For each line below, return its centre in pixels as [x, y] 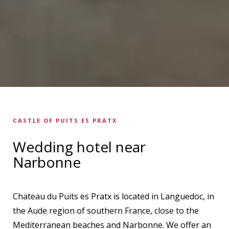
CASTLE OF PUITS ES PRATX [65, 121]
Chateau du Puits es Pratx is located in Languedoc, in [113, 197]
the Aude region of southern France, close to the [106, 211]
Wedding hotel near [79, 147]
